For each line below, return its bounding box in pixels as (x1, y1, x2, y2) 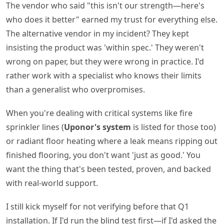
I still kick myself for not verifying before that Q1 (6, 201, 189, 212)
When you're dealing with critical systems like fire (6, 107, 192, 118)
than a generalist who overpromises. (6, 83, 145, 95)
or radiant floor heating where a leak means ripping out (6, 135, 217, 146)
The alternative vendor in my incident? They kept (6, 27, 189, 39)
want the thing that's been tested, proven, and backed (6, 163, 211, 174)
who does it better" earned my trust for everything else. (6, 13, 217, 25)
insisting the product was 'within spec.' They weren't (6, 41, 204, 53)
